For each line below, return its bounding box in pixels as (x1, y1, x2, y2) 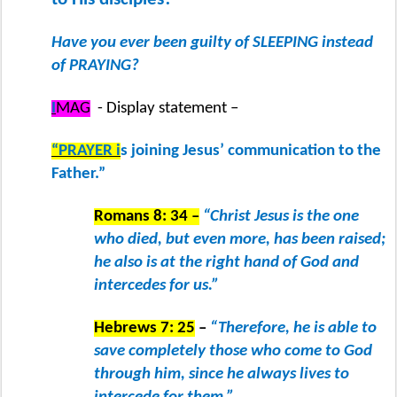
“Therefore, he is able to (210, 319, 377, 337)
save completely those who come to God (94, 342, 372, 360)
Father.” (51, 165, 105, 183)
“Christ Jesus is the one (203, 207, 359, 225)
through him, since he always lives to (94, 365, 349, 383)
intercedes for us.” (94, 276, 219, 294)
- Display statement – (97, 99, 238, 117)
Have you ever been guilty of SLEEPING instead (51, 34, 373, 51)
